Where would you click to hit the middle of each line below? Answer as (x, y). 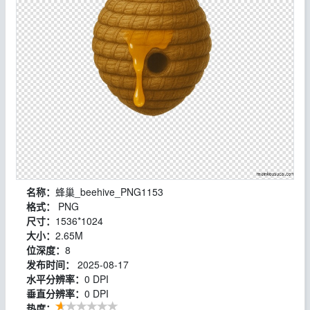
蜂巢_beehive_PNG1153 (110, 192)
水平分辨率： (56, 279)
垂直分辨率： (56, 294)
